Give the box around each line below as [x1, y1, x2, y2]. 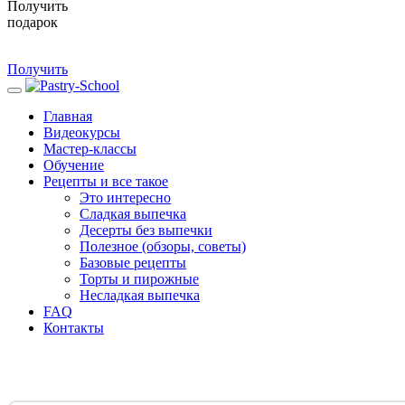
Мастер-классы [43, 140, 137, 156]
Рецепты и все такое [43, 173, 168, 189]
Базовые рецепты [80, 254, 186, 270]
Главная [43, 108, 92, 124]
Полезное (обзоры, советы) [80, 238, 246, 254]
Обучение [43, 156, 104, 173]
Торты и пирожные [80, 270, 199, 287]
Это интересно [80, 189, 171, 205]
